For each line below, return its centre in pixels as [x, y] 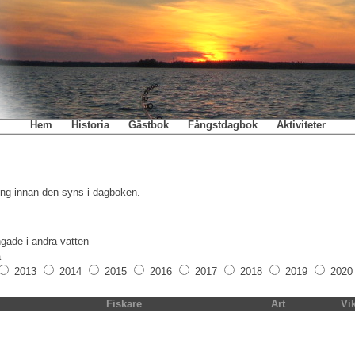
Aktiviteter [301, 125]
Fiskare [124, 304]
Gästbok [148, 125]
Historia [90, 125]
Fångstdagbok [222, 125]
